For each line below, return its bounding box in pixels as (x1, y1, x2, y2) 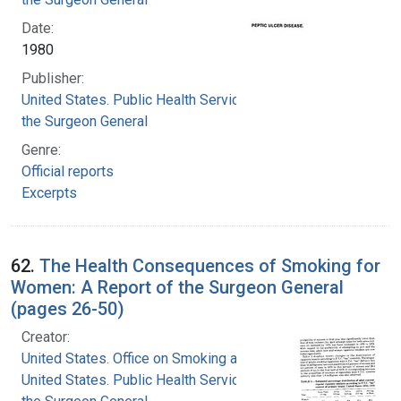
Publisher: (21, 69, 84, 87)
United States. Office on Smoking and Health (21, 349, 296, 367)
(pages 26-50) (11, 297, 124, 320)
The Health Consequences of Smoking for (39, 254, 380, 277)
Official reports (21, 162, 114, 180)
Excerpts (21, 183, 77, 201)
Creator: (21, 328, 70, 346)
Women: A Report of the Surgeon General (11, 276, 344, 298)
